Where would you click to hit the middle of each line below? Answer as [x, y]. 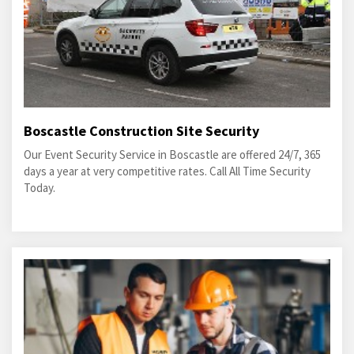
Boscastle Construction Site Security [141, 131]
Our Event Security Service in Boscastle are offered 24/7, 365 [172, 154]
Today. [40, 188]
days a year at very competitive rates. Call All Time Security [167, 171]
